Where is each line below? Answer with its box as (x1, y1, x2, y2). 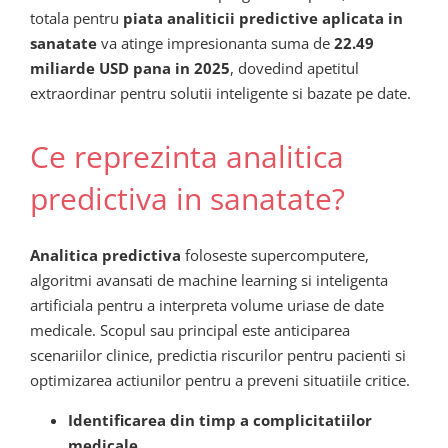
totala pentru (30, 8, 123, 29)
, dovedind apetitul (230, 58, 359, 79)
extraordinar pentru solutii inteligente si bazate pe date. (30, 83, 411, 104)
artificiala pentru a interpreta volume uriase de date (30, 294, 384, 315)
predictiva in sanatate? (30, 178, 345, 220)
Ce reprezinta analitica (30, 136, 344, 178)
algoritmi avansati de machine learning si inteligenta (30, 269, 388, 290)
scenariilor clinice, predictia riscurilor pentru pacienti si (30, 344, 406, 365)
